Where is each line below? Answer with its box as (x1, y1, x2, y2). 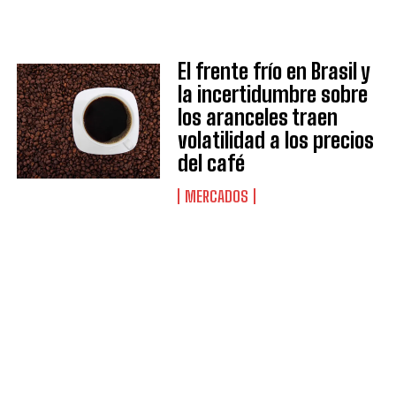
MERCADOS (184, 187, 248, 206)
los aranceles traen (177, 104, 338, 130)
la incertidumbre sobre (177, 81, 368, 107)
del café (177, 150, 245, 176)
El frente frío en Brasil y (177, 58, 370, 84)
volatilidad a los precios (177, 127, 374, 153)
